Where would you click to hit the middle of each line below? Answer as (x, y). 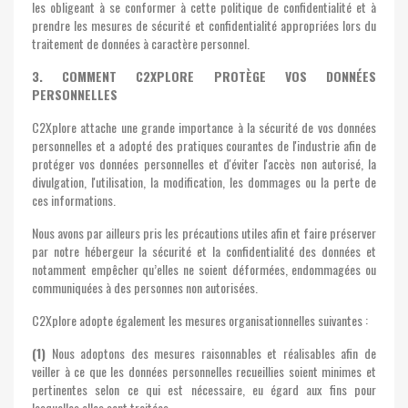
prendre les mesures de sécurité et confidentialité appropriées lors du (204, 25)
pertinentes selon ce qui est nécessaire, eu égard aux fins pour (204, 389)
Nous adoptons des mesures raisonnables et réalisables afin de (211, 353)
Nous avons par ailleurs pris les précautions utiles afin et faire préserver (204, 233)
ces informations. (74, 200)
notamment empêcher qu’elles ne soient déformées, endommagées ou (204, 269)
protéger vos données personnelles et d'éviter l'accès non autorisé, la (204, 163)
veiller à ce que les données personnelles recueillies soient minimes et (204, 371)
